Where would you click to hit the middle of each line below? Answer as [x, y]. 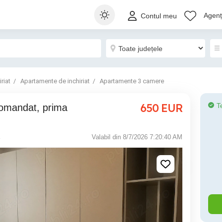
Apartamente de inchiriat [55, 81]
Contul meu [159, 16]
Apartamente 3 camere [132, 81]
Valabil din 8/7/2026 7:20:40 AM [137, 137]
